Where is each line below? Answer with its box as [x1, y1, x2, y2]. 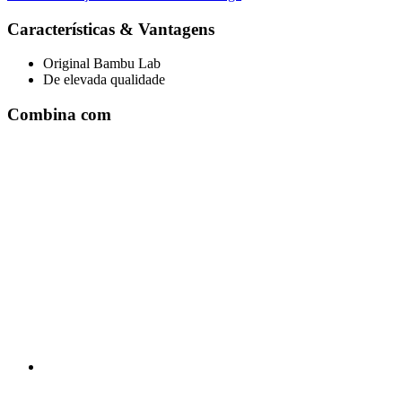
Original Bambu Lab [43, 56, 161, 72]
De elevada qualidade [43, 72, 165, 88]
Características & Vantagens [7, 19, 214, 39]
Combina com [7, 104, 111, 124]
